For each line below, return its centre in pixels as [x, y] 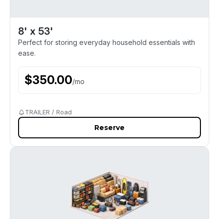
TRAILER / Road [48, 112]
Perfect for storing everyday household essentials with [107, 42]
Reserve [109, 128]
